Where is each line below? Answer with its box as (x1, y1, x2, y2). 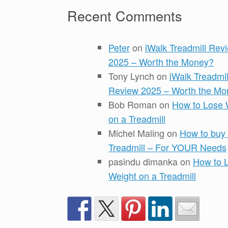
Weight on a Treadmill (108, 168, 196, 182)
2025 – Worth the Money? (108, 54, 214, 68)
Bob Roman (108, 97, 157, 111)
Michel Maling (108, 126, 164, 139)
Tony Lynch (108, 69, 154, 82)
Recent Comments (67, 5, 182, 25)
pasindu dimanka (108, 154, 178, 168)
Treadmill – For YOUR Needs (108, 140, 226, 154)
